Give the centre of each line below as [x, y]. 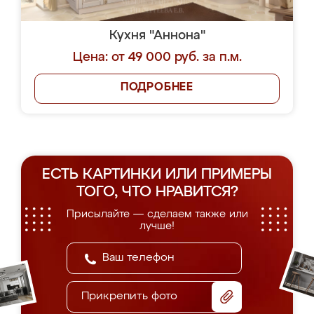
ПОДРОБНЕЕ [157, 88]
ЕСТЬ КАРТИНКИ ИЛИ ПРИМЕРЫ [157, 175]
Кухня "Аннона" [157, 36]
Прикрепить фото [129, 296]
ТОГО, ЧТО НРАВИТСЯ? [157, 192]
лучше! [157, 226]
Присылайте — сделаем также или [157, 214]
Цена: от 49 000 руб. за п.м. [157, 57]
